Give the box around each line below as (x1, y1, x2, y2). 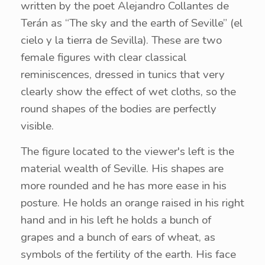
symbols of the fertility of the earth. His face (21, 247, 236, 262)
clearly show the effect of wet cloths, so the (21, 84, 236, 99)
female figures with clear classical (21, 50, 186, 65)
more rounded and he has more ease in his (21, 178, 227, 193)
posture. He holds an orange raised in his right (21, 195, 244, 211)
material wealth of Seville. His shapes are (21, 161, 224, 176)
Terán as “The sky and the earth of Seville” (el (21, 15, 243, 31)
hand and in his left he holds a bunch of (21, 212, 211, 228)
